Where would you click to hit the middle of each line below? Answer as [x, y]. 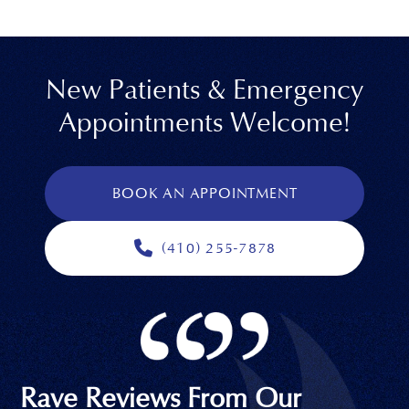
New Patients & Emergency [204, 90]
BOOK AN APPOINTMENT [205, 194]
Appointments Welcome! [204, 123]
